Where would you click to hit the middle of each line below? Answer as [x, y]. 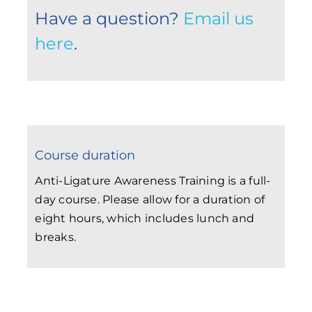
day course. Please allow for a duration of [150, 199]
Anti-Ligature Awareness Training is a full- [153, 180]
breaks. [55, 237]
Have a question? [109, 18]
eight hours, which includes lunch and [145, 218]
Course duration [85, 155]
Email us [219, 18]
